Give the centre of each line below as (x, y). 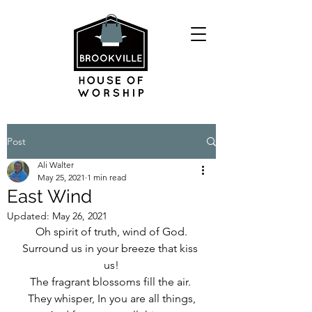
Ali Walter (56, 165)
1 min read (107, 177)
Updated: (30, 216)
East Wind (49, 196)
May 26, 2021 (80, 216)
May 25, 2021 (61, 177)
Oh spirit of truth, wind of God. (111, 232)
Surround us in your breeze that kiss (111, 248)
